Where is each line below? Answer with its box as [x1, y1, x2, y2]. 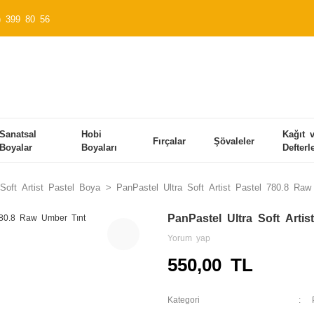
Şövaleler [213, 135, 254, 145]
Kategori [168, 295, 200, 303]
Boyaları [81, 142, 118, 151]
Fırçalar [152, 135, 186, 145]
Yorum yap [168, 233, 210, 242]
